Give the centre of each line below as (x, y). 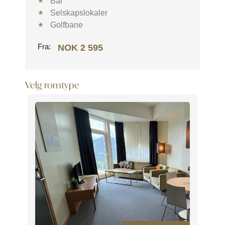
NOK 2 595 (80, 47)
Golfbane (66, 25)
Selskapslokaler (79, 13)
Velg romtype (52, 85)
